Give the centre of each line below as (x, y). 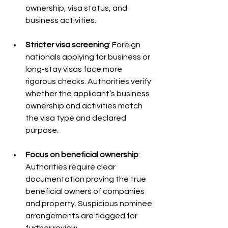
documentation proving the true (87, 179)
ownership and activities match (85, 106)
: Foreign (125, 45)
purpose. (42, 130)
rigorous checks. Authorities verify (89, 81)
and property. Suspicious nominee (90, 204)
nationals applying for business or (89, 57)
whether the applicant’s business (88, 94)
